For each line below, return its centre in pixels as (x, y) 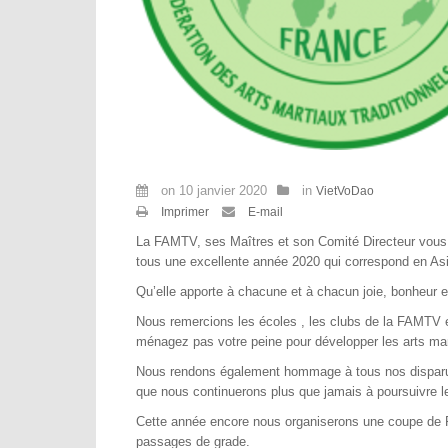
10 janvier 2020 (223, 190)
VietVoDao (345, 191)
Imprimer (185, 211)
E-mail (264, 211)
